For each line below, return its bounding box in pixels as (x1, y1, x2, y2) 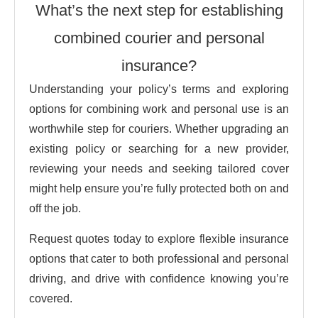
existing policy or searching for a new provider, (29, 142, 289, 155)
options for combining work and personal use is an (29, 102, 289, 115)
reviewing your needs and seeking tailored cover (29, 162, 289, 175)
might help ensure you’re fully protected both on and (29, 182, 289, 194)
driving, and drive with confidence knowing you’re (29, 272, 289, 285)
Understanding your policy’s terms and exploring (29, 82, 289, 95)
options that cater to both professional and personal (29, 252, 289, 265)
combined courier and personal (53, 28, 265, 47)
